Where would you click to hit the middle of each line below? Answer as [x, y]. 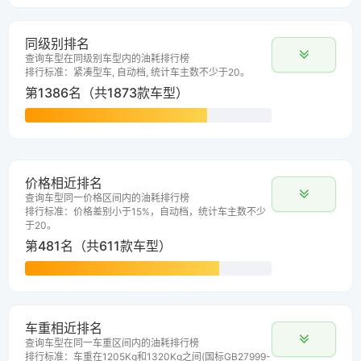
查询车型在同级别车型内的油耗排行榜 [107, 59]
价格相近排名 [64, 183]
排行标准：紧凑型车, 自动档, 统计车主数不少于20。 [137, 73]
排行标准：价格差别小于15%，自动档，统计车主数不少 [145, 212]
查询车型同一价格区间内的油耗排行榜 [107, 198]
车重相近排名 [64, 328]
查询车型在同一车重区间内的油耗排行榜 [112, 343]
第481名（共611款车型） [98, 246]
